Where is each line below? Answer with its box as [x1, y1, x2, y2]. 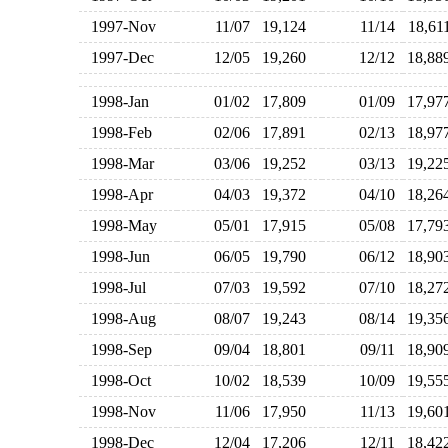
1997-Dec [82, 49, 154, 66]
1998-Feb [82, 124, 152, 141]
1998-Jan [82, 93, 149, 110]
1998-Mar [82, 155, 154, 172]
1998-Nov [82, 403, 156, 420]
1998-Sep [82, 341, 152, 358]
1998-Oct [82, 372, 151, 389]
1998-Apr [82, 186, 153, 203]
